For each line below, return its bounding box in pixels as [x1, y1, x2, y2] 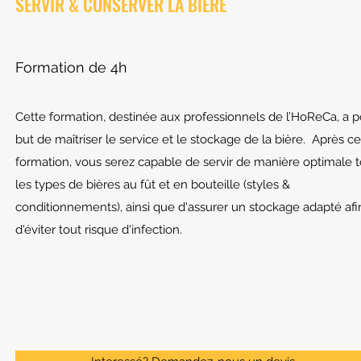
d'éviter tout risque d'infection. [15, 222, 182, 237]
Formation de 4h [15, 59, 127, 76]
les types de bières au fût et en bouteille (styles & [15, 177, 290, 192]
